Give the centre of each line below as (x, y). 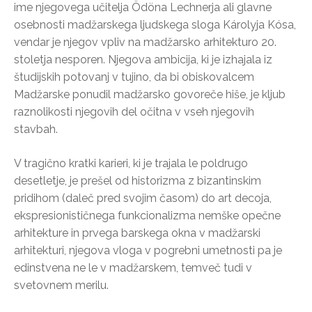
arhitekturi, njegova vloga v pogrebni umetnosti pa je (148, 250)
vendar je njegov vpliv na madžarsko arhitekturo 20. (145, 42)
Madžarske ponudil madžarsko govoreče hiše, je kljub (150, 94)
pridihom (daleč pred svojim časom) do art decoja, (143, 198)
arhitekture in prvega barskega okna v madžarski (137, 233)
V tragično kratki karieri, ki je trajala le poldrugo (131, 163)
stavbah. (36, 129)
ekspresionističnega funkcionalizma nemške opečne (147, 215)
